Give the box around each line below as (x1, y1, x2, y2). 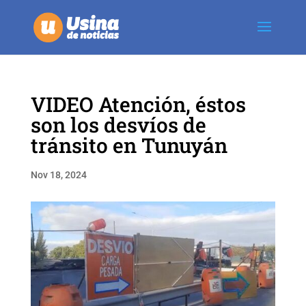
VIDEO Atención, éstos (30, 91, 246, 117)
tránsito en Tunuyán (30, 132, 227, 158)
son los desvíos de (30, 111, 206, 138)
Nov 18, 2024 (30, 169, 87, 180)
